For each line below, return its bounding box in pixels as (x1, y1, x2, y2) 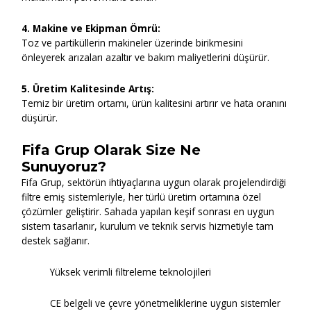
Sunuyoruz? (22, 158, 107, 176)
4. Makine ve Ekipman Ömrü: (22, 22, 161, 35)
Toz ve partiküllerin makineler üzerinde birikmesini (22, 36, 244, 50)
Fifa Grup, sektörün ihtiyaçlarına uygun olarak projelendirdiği (22, 176, 287, 190)
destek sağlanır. (22, 234, 90, 248)
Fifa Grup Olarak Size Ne (22, 142, 201, 159)
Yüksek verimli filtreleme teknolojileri (50, 265, 212, 279)
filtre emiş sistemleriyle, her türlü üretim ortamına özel (22, 190, 262, 204)
